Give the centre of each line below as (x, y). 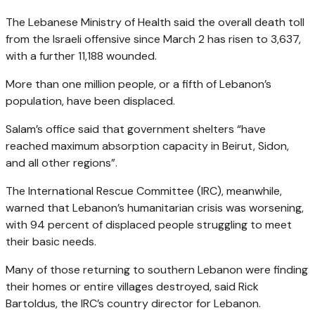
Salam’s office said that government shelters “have (136, 129)
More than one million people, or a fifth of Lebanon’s (139, 84)
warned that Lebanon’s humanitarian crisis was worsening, (155, 207)
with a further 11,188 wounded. (81, 56)
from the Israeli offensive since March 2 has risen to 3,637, (153, 39)
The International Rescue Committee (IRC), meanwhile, (144, 191)
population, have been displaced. (90, 101)
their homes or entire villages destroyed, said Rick (132, 286)
